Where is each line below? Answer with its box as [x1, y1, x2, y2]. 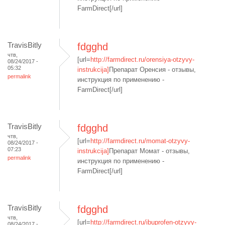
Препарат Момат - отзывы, [109, 147, 190, 155]
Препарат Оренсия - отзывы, [109, 66, 196, 73]
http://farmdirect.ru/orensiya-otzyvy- [90, 56, 194, 63]
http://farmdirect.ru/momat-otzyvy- [90, 137, 190, 145]
